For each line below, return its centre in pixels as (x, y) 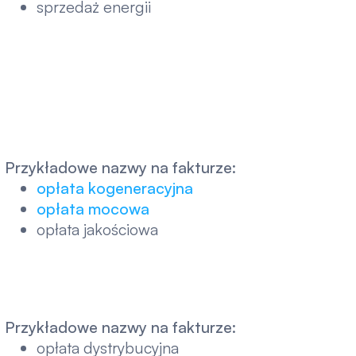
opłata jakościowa (97, 229)
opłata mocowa (93, 208)
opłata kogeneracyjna (114, 188)
